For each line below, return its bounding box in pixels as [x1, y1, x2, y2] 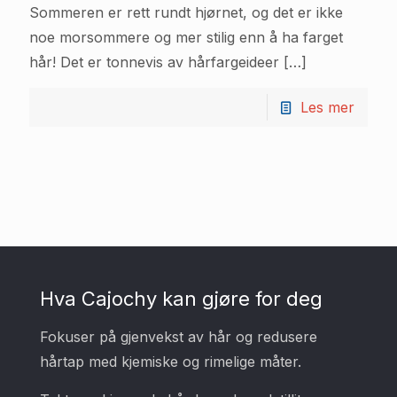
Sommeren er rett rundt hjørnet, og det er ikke [29, 4, 343, 22]
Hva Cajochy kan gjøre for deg [40, 287, 323, 311]
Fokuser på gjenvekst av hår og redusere [40, 328, 317, 346]
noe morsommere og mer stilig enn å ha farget [29, 28, 343, 47]
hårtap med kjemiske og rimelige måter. [40, 353, 301, 371]
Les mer [300, 98, 354, 117]
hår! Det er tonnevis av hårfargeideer [29, 53, 279, 72]
